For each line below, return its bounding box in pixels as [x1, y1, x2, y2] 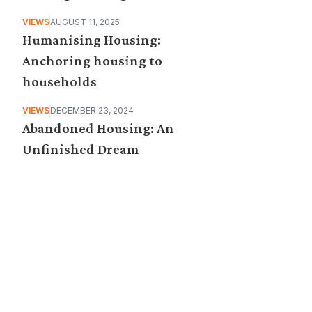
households [22, 74, 97, 90]
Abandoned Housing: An [22, 120, 174, 136]
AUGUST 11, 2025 [50, 17, 120, 28]
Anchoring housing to [22, 53, 162, 69]
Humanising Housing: [22, 32, 161, 48]
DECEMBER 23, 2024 [50, 105, 134, 116]
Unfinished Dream [22, 141, 139, 157]
